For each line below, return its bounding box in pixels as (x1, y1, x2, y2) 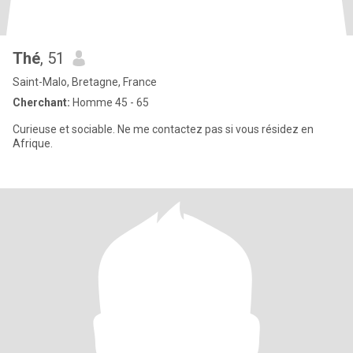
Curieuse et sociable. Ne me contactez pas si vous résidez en (13, 123, 117, 136)
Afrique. (13, 137, 53, 150)
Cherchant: (13, 96, 70, 109)
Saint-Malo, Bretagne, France (13, 76, 157, 88)
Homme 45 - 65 (70, 96, 149, 109)
